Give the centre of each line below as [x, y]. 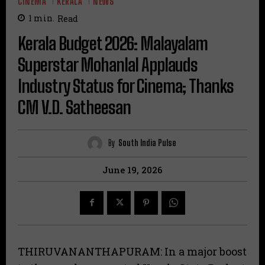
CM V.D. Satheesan [74, 107]
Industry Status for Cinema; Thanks [126, 85]
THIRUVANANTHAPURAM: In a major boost [132, 251]
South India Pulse [147, 143]
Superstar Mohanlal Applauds [108, 64]
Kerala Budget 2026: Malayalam [113, 43]
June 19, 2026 [132, 169]
